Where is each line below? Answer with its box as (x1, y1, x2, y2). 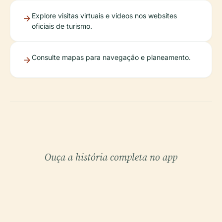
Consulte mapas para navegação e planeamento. (32, 53, 191, 62)
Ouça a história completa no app (45, 150, 177, 165)
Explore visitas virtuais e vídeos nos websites (32, 11, 177, 20)
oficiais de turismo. (32, 22, 92, 31)
